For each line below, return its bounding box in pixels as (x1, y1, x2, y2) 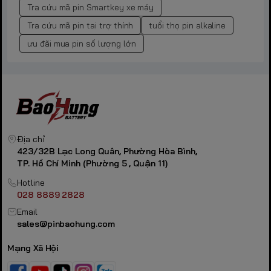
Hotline (16, 177, 45, 188)
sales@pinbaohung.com (16, 218, 115, 229)
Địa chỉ (16, 133, 45, 145)
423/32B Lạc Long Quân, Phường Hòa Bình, (16, 145, 197, 157)
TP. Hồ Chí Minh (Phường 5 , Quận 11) (16, 157, 168, 169)
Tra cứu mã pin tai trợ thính (27, 20, 134, 31)
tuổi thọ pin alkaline (149, 20, 226, 31)
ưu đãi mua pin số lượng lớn (27, 38, 136, 50)
